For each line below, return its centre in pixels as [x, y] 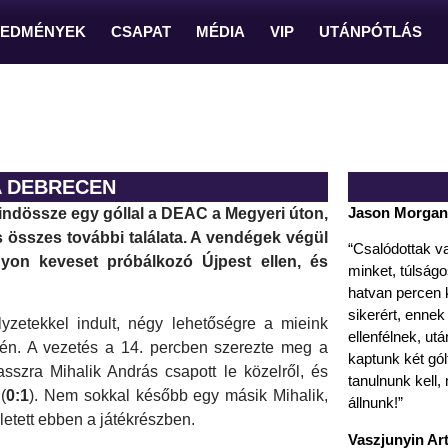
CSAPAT [141, 31]
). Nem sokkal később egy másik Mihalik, [178, 396]
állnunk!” [375, 403]
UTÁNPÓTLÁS [371, 31]
